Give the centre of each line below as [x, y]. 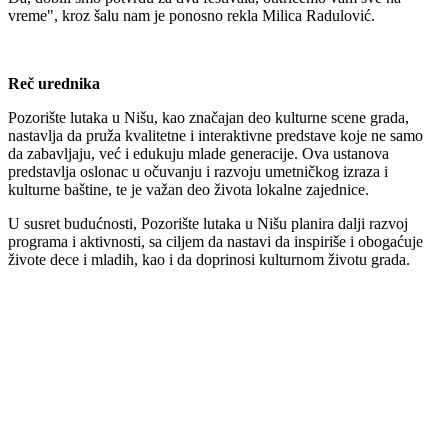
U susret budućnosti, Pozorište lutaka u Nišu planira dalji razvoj [208, 223]
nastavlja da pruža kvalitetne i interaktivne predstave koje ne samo [215, 135]
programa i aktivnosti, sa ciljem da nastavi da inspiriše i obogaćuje [215, 241]
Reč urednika [54, 83]
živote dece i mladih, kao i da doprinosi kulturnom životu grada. [209, 259]
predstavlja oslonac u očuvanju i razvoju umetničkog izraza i [198, 171]
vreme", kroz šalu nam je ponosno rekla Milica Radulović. [191, 15]
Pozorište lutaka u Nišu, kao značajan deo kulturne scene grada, [208, 117]
